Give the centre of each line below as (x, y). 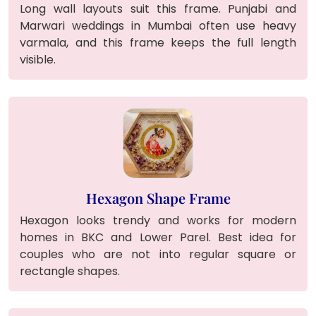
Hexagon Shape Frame (158, 197)
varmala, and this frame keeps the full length (158, 42)
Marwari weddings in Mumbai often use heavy (158, 25)
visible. (38, 59)
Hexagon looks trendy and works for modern (158, 220)
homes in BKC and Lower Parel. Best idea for (158, 237)
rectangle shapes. (70, 271)
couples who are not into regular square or (158, 254)
